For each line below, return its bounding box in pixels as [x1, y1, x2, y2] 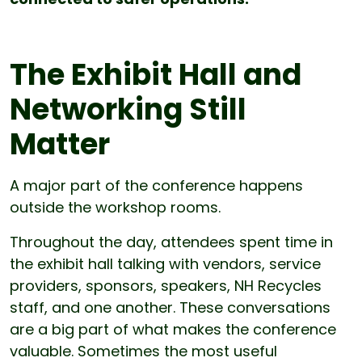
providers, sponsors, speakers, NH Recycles [10, 276, 322, 297]
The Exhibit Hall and [10, 54, 301, 96]
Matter [10, 124, 110, 166]
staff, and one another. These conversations [10, 297, 330, 318]
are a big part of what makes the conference [10, 319, 336, 340]
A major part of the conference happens [10, 175, 303, 196]
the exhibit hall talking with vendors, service [10, 254, 321, 275]
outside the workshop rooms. [10, 197, 221, 218]
